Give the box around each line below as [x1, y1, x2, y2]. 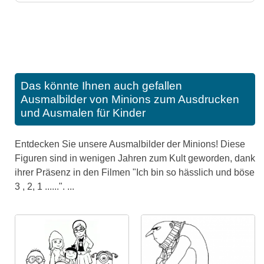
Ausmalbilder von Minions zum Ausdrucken [21, 93, 239, 105]
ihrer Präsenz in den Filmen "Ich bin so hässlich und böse [15, 167, 255, 177]
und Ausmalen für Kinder [21, 107, 146, 119]
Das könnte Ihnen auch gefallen [21, 80, 182, 92]
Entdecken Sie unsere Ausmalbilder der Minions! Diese [15, 139, 245, 149]
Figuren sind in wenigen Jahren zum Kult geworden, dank [15, 153, 255, 163]
